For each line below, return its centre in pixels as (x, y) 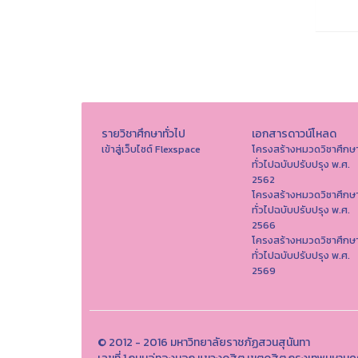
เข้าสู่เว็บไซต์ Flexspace (151, 149)
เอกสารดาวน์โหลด (294, 134)
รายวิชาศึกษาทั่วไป (143, 134)
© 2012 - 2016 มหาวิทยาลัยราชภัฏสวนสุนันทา (204, 342)
